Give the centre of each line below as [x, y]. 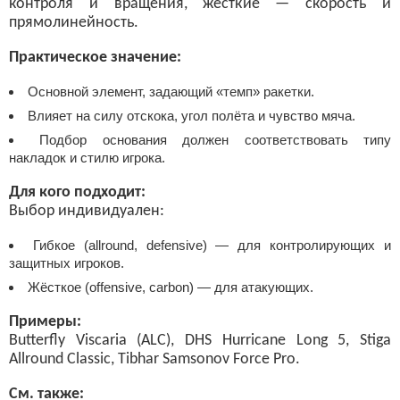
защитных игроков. [67, 263]
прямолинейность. [74, 23]
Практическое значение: [95, 58]
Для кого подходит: [77, 192]
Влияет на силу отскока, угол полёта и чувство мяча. [191, 116]
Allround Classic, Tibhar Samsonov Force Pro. [154, 359]
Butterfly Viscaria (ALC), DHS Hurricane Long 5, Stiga [200, 341]
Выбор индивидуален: [87, 211]
